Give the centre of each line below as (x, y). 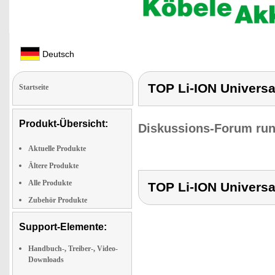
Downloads (46, 260)
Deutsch (57, 54)
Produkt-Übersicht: (64, 124)
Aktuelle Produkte (57, 149)
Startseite (34, 87)
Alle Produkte (50, 183)
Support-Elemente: (63, 227)
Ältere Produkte (53, 166)
